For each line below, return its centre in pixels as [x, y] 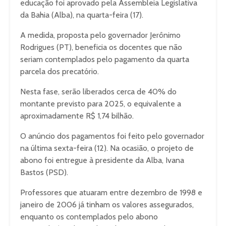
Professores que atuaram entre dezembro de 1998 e [111, 192]
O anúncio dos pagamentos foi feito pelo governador [112, 136]
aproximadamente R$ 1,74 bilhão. [77, 116]
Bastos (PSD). [44, 172]
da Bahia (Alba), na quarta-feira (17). [82, 15]
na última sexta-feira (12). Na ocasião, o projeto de [107, 148]
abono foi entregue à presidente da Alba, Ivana [102, 160]
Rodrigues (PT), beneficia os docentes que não [101, 47]
